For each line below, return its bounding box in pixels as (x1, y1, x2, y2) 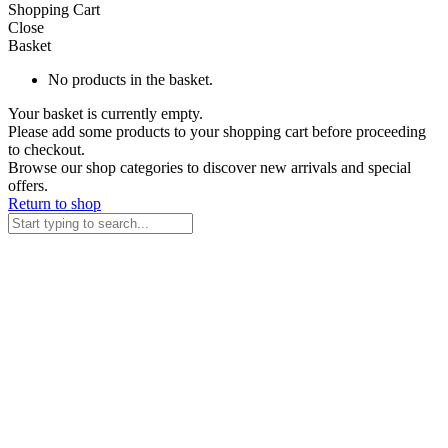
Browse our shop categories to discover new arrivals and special (8, 158, 411, 176)
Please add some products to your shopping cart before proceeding (8, 122, 426, 140)
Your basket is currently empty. (8, 104, 203, 122)
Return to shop (8, 194, 101, 212)
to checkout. (8, 140, 85, 158)
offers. (8, 176, 48, 194)
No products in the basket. (48, 70, 213, 88)
